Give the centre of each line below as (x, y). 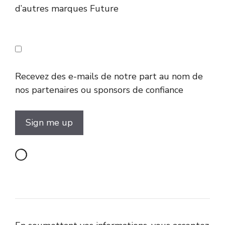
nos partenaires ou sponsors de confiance (99, 90)
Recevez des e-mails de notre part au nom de (109, 76)
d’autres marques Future (67, 8)
